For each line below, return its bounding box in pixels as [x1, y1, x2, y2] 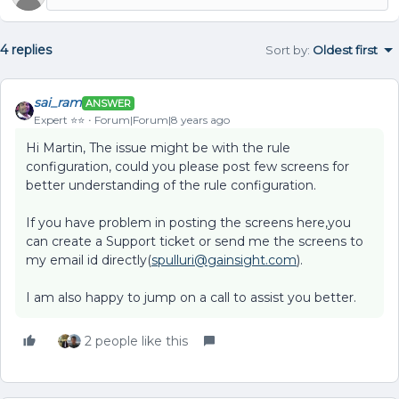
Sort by [265, 43, 307, 57]
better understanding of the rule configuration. [26, 177, 316, 193]
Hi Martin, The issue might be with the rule [26, 140, 290, 156]
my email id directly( [26, 252, 151, 268]
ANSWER [85, 96, 131, 110]
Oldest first [313, 43, 378, 57]
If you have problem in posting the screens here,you [26, 215, 351, 231]
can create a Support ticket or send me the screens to [26, 233, 363, 249]
